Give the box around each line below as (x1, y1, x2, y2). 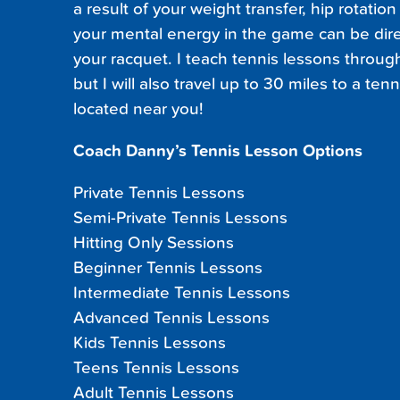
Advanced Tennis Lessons (73, 307, 270, 328)
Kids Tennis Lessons (73, 332, 226, 353)
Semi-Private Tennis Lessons (73, 207, 287, 228)
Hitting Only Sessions (73, 232, 234, 253)
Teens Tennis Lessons (73, 357, 239, 378)
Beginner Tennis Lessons (73, 257, 262, 278)
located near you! (73, 99, 204, 120)
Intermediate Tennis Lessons (73, 282, 290, 303)
